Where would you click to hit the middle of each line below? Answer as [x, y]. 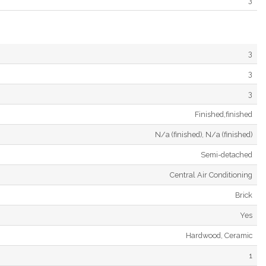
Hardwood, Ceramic [219, 235]
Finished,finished [224, 114]
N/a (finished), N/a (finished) [204, 134]
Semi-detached [227, 154]
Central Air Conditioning [211, 175]
